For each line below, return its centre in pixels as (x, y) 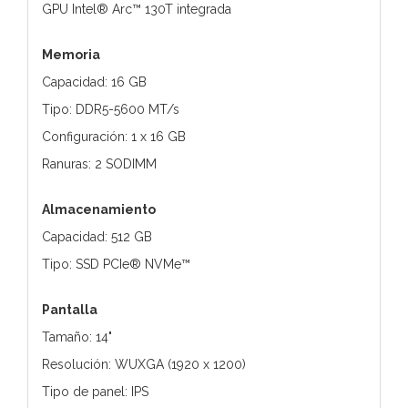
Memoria (71, 54)
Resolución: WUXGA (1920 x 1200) (144, 364)
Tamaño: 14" (77, 337)
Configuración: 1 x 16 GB (114, 136)
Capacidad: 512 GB (97, 236)
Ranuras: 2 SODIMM (99, 163)
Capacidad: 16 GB (94, 82)
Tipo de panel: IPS (95, 391)
